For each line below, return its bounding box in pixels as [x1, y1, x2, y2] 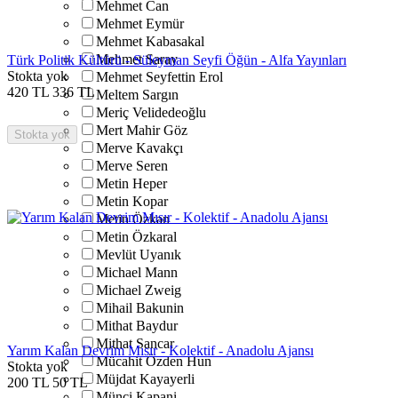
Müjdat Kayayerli [96, 371, 195, 386]
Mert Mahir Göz [96, 123, 187, 138]
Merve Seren [96, 158, 168, 173]
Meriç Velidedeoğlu [96, 105, 206, 120]
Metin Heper [96, 176, 167, 191]
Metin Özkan [96, 211, 170, 227]
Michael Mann [96, 265, 178, 280]
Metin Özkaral [96, 229, 177, 244]
